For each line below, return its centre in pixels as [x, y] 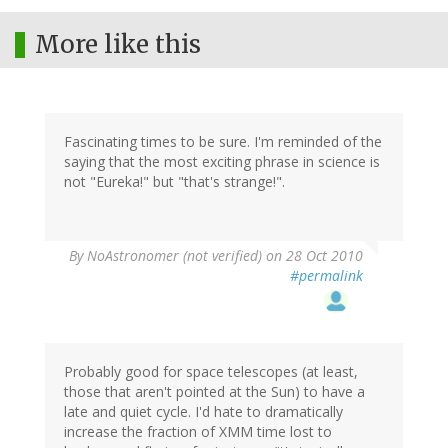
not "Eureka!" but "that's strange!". [174, 182]
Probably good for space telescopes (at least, [211, 372]
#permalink [326, 276]
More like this [118, 45]
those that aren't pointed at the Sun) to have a [214, 392]
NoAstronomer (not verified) [174, 256]
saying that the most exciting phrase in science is [222, 162]
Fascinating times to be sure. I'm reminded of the [223, 142]
